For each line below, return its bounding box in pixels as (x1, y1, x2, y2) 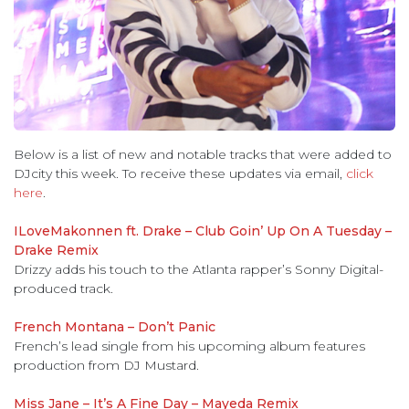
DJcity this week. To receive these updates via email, (14, 165, 346, 183)
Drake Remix (14, 242, 99, 259)
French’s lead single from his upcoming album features (14, 338, 365, 355)
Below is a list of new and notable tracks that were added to (14, 146, 392, 163)
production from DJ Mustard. (14, 357, 199, 374)
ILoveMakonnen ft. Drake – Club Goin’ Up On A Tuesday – (14, 223, 392, 240)
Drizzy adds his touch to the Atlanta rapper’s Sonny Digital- (14, 261, 383, 278)
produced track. (14, 280, 113, 298)
